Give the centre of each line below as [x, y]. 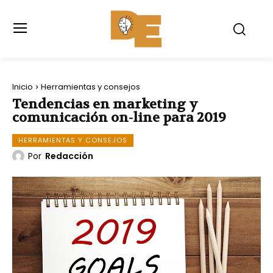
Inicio [23, 87]
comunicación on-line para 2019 [119, 117]
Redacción [69, 156]
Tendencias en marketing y [105, 104]
